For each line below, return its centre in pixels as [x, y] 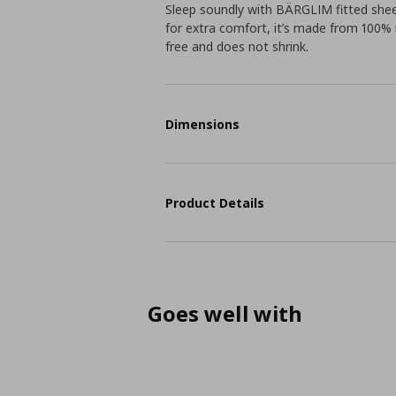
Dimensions [203, 124]
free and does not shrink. [237, 46]
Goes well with [225, 313]
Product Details [215, 202]
